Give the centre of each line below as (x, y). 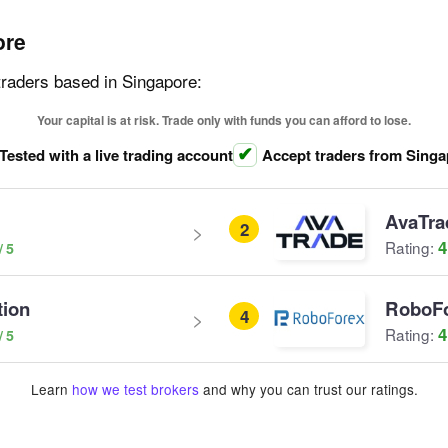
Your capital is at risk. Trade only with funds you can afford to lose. (224, 120)
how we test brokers (135, 389)
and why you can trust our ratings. (308, 389)
